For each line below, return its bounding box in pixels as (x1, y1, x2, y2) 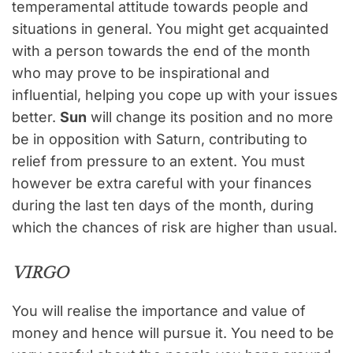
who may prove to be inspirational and (12, 65, 269, 82)
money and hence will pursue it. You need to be (12, 325, 334, 342)
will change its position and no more (87, 109, 333, 126)
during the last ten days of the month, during (12, 197, 314, 214)
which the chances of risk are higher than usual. (12, 219, 337, 236)
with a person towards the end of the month (12, 43, 310, 60)
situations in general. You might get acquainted (12, 20, 329, 38)
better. (12, 109, 60, 126)
